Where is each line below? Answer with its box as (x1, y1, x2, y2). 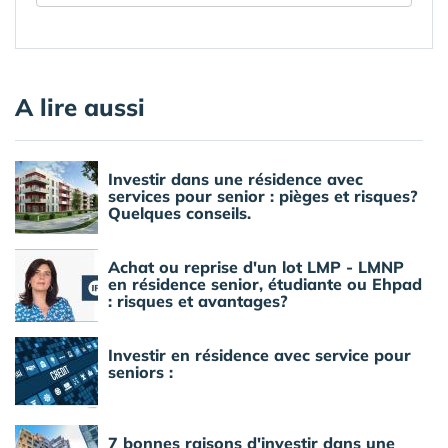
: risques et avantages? (108, 290, 288, 311)
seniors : (108, 361, 173, 382)
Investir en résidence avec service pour (108, 344, 411, 365)
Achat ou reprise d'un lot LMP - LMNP (108, 256, 404, 277)
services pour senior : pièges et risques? (108, 185, 418, 206)
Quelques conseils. (108, 202, 251, 223)
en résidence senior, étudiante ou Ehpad (108, 273, 422, 294)
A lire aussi (15, 91, 145, 122)
